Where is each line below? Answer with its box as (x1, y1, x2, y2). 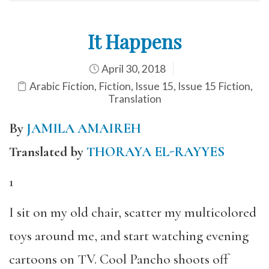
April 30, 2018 (99, 62, 166, 75)
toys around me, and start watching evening (9, 227, 249, 244)
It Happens (87, 28, 182, 54)
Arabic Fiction (29, 79, 94, 92)
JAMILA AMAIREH (26, 119, 141, 137)
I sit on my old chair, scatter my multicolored (9, 204, 256, 221)
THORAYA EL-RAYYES (86, 143, 225, 160)
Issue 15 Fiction (177, 79, 250, 92)
